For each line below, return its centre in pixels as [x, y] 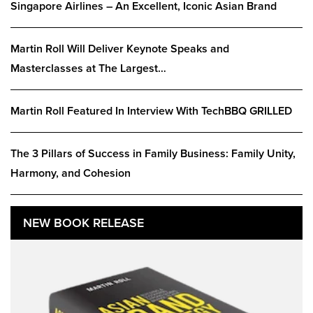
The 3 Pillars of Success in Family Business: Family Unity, [153, 154]
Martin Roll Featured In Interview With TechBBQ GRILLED [151, 111]
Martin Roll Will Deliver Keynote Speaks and [120, 49]
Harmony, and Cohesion [71, 174]
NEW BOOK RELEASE [83, 223]
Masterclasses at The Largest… [88, 69]
